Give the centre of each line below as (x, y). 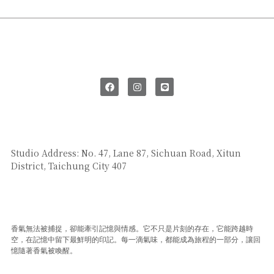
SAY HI (25, 140)
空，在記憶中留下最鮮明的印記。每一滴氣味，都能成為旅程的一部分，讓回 (135, 239)
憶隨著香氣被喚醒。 (44, 250)
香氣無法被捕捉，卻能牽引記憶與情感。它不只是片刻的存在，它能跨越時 (132, 228)
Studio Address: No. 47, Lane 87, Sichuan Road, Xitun (126, 153)
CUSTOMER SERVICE (55, 216)
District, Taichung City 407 (68, 165)
